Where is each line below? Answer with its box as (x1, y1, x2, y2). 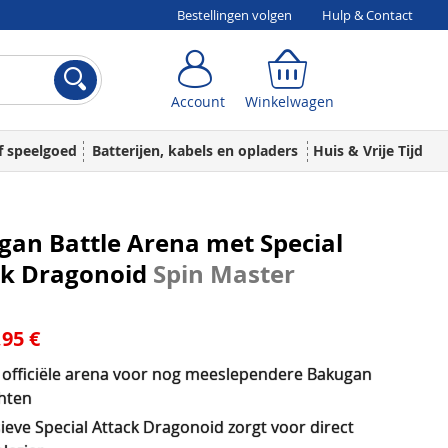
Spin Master (153, 257, 295, 291)
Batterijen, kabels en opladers (92, 141, 298, 160)
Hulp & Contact (322, 6, 413, 24)
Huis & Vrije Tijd (312, 141, 423, 160)
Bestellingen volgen (177, 6, 292, 24)
